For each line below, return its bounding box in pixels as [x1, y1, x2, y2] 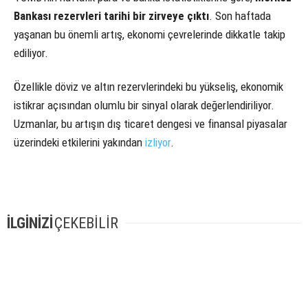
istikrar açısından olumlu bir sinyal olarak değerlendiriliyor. [14, 98, 274, 113]
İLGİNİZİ [7, 214, 53, 232]
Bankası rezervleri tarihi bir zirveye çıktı [14, 9, 209, 23]
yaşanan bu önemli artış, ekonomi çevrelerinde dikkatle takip [14, 27, 285, 42]
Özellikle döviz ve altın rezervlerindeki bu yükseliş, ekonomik [14, 80, 283, 94]
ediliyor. [14, 46, 48, 60]
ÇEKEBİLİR [54, 214, 118, 232]
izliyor [145, 135, 170, 150]
